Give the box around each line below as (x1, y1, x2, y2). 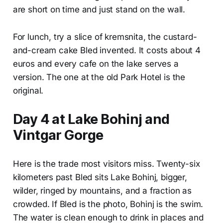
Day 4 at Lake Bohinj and (12, 111, 170, 128)
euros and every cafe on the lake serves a (12, 59, 179, 69)
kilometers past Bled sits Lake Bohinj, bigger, (12, 172, 187, 183)
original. (12, 86, 44, 96)
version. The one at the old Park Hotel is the (12, 72, 186, 83)
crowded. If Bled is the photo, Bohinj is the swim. (12, 199, 204, 210)
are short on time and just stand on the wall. (12, 4, 186, 15)
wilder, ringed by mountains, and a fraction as (12, 186, 192, 196)
